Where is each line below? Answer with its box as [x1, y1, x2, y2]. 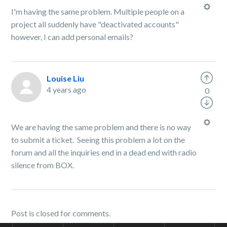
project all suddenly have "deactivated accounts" [11, 19, 179, 29]
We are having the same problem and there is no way [11, 122, 192, 132]
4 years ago [47, 85, 87, 94]
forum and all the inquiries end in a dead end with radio [11, 147, 197, 157]
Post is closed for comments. [11, 208, 111, 218]
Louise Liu [47, 73, 85, 83]
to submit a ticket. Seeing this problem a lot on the [11, 135, 185, 144]
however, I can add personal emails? [11, 32, 134, 42]
